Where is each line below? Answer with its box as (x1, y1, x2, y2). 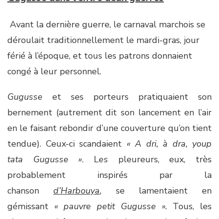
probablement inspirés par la (7, 169, 212, 181)
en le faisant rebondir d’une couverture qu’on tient (7, 122, 212, 134)
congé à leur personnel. (7, 66, 101, 77)
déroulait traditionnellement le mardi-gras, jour (7, 34, 199, 46)
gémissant (7, 200, 54, 212)
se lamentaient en (116, 185, 212, 197)
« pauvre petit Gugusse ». (54, 200, 173, 212)
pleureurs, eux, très (108, 153, 212, 165)
